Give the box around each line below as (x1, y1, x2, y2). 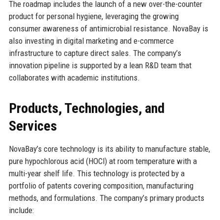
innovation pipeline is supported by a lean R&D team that (8, 60, 192, 71)
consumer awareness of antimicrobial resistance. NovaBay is (8, 24, 208, 34)
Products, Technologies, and (8, 100, 165, 117)
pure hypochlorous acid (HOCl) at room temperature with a (8, 156, 197, 166)
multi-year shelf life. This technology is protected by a (8, 168, 185, 179)
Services (8, 118, 57, 135)
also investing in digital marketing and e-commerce (8, 36, 174, 46)
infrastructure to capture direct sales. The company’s (8, 48, 181, 58)
